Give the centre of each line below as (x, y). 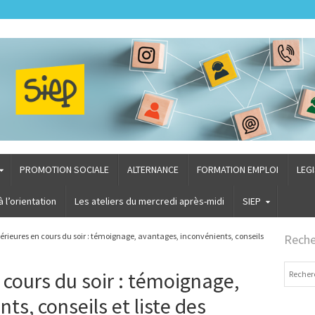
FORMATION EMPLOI (238, 169)
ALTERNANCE (153, 169)
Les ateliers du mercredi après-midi (149, 201)
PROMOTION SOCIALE (65, 169)
